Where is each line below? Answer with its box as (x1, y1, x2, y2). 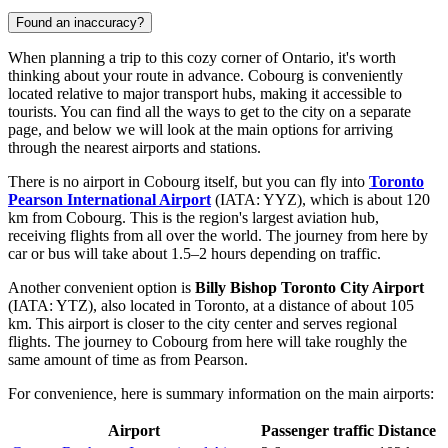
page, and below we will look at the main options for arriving (8, 120, 393, 138)
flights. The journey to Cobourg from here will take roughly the (8, 332, 407, 350)
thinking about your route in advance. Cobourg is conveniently (8, 66, 403, 84)
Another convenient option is (8, 278, 195, 296)
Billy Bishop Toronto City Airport (195, 278, 424, 296)
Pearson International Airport (8, 190, 211, 208)
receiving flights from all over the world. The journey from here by (8, 226, 428, 244)
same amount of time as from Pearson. (8, 350, 248, 368)
